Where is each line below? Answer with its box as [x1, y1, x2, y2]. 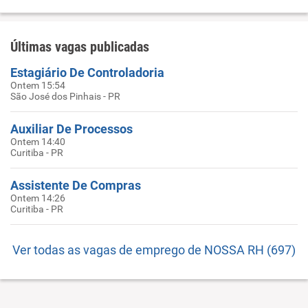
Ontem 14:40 [10, 136, 65, 147]
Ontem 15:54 [10, 80, 65, 91]
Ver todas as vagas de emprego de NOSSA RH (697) [12, 243, 296, 257]
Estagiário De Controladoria [10, 65, 164, 80]
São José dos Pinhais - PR [10, 91, 120, 102]
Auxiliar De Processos [10, 122, 133, 136]
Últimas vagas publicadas [10, 38, 149, 55]
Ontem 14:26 [10, 192, 65, 203]
